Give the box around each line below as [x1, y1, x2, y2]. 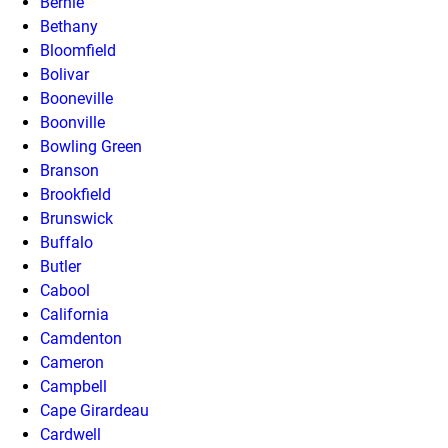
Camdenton [40, 328, 122, 348]
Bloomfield [40, 40, 116, 60]
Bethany [40, 16, 98, 36]
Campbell [40, 376, 107, 396]
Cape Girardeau [40, 400, 149, 420]
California [40, 304, 109, 324]
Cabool [40, 280, 90, 300]
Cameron [40, 352, 104, 372]
